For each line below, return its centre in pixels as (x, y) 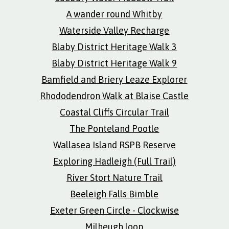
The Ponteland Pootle (114, 129)
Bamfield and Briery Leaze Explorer (114, 79)
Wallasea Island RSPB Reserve (114, 145)
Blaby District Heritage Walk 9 (114, 63)
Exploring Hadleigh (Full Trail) (114, 161)
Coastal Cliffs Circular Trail (114, 112)
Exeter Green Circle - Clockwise (114, 210)
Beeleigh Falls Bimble (114, 194)
